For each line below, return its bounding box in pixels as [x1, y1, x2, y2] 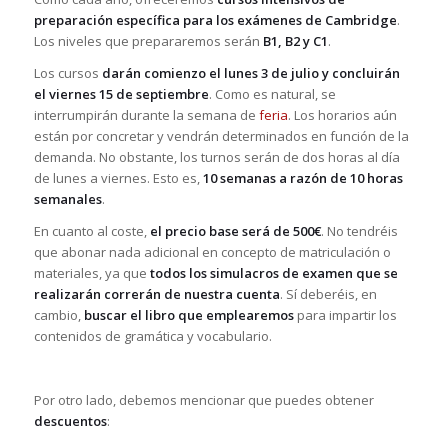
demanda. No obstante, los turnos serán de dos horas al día [33, 147, 400, 166]
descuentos [33, 411, 107, 430]
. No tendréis [320, 221, 398, 240]
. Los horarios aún [287, 105, 397, 124]
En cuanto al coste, [33, 221, 150, 240]
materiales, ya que [33, 263, 150, 282]
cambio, [33, 305, 84, 324]
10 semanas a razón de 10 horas [202, 168, 403, 187]
